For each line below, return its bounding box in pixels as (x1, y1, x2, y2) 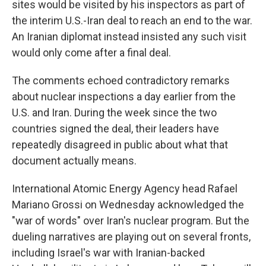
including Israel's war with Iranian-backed (12, 246, 205, 259)
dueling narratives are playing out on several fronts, (12, 230, 251, 243)
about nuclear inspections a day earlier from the (12, 90, 236, 103)
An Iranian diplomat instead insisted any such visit (12, 30, 246, 43)
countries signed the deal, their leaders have (12, 122, 219, 135)
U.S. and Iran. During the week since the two (12, 106, 217, 119)
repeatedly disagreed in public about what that (12, 138, 228, 151)
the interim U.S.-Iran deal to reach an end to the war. (12, 14, 252, 27)
